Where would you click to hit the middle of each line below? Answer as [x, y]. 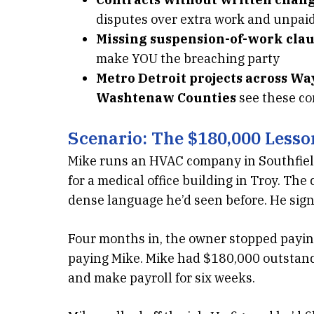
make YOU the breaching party [188, 59]
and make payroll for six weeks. [162, 278]
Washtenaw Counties [166, 98]
